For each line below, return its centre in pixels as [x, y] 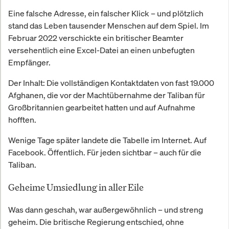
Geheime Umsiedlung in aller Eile [76, 187]
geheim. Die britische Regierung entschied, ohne [96, 222]
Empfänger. [29, 62]
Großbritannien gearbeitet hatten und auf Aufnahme [102, 107]
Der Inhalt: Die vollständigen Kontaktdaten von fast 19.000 [111, 83]
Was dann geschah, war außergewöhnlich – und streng [106, 209]
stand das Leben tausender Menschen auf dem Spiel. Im [109, 25]
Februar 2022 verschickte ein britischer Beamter [96, 38]
